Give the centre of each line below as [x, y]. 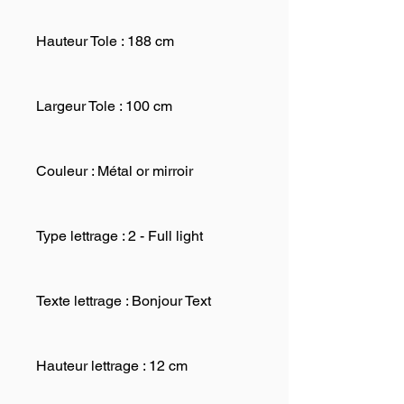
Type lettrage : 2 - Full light [119, 236]
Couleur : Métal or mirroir [115, 171]
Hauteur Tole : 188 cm [105, 41]
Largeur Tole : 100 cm [104, 106]
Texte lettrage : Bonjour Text [124, 301]
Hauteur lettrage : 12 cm [112, 366]
